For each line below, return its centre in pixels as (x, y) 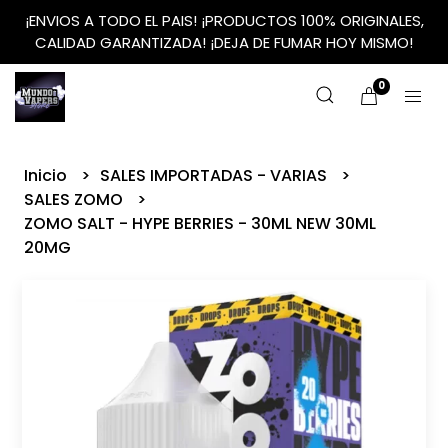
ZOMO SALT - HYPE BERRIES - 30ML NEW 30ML (200, 223)
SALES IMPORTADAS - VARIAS (216, 175)
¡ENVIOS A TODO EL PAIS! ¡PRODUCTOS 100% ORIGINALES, (224, 20)
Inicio (48, 175)
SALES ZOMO (76, 199)
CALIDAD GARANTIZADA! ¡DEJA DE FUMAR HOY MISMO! (224, 42)
